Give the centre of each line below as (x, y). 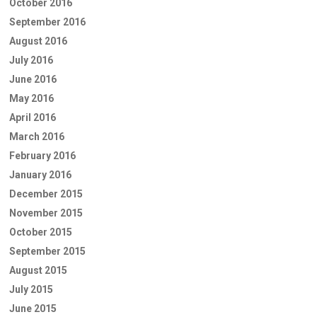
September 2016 (47, 22)
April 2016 (33, 117)
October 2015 (41, 232)
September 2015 (47, 251)
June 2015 (33, 308)
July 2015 (31, 289)
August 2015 (38, 270)
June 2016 (33, 79)
